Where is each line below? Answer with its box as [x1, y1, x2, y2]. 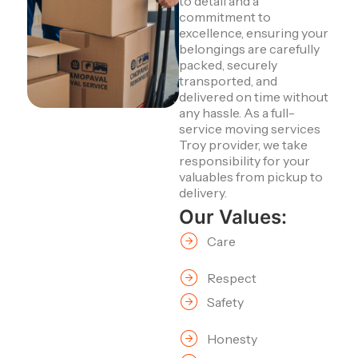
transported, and [179, 72, 277, 89]
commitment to [179, 8, 271, 25]
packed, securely [179, 56, 277, 73]
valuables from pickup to [179, 168, 323, 185]
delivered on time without [179, 88, 328, 105]
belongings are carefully [179, 40, 320, 57]
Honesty [207, 330, 257, 347]
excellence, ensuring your [179, 24, 328, 41]
